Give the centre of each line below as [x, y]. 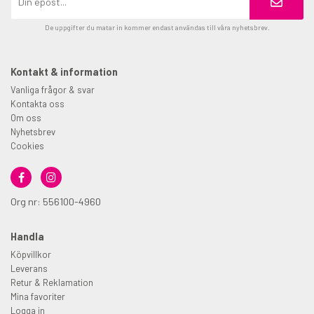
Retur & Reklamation [52, 282]
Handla [27, 236]
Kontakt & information [64, 71]
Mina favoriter [38, 296]
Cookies [27, 145]
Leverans [29, 268]
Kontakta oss [37, 103]
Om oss [26, 117]
